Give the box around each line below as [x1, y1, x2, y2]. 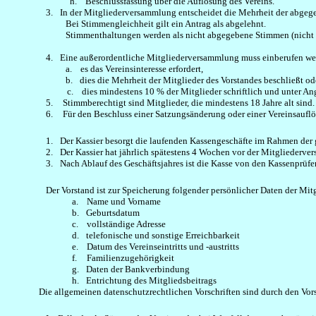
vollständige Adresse [87, 219, 166, 229]
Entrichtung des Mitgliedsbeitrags [86, 275, 217, 286]
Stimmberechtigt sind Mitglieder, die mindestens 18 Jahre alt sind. [62, 97, 315, 108]
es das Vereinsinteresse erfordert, [80, 63, 204, 74]
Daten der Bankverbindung [86, 264, 190, 274]
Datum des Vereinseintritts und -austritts [87, 241, 240, 252]
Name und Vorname [87, 196, 162, 207]
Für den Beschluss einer [62, 109, 155, 119]
